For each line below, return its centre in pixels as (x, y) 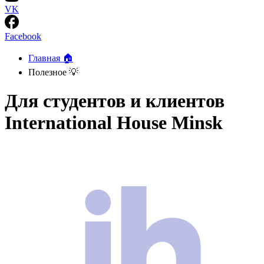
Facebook (23, 36)
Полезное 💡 (53, 72)
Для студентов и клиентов (115, 101)
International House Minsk (114, 123)
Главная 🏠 (51, 58)
